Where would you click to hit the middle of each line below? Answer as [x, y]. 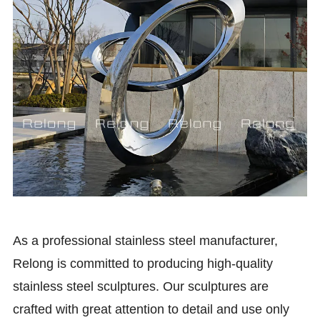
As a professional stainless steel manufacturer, [146, 240]
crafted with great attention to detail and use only [151, 309]
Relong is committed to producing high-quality [143, 263]
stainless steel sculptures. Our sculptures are [141, 286]
